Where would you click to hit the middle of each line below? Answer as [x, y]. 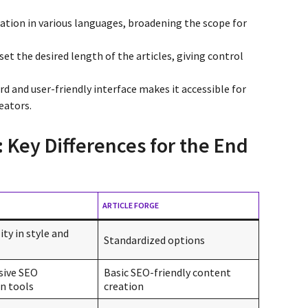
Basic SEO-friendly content [167, 272]
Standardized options [154, 240]
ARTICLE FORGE [131, 205]
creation [124, 286]
